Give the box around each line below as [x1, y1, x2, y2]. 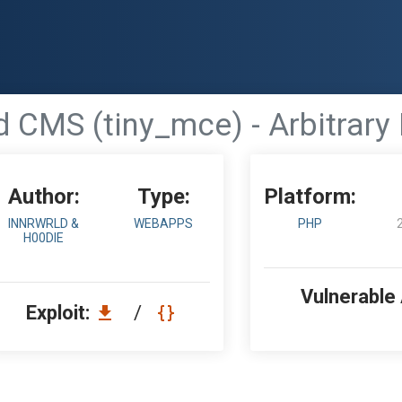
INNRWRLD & [8, 216, 80, 231]
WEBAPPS [134, 216, 194, 231]
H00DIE [23, 231, 65, 245]
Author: [7, 184, 80, 209]
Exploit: [26, 301, 94, 324]
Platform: [264, 184, 357, 209]
